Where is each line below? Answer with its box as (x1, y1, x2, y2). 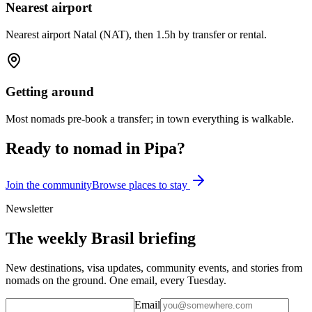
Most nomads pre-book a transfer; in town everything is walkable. (6, 113, 294, 125)
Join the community (6, 178, 92, 191)
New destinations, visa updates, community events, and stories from (6, 261, 302, 274)
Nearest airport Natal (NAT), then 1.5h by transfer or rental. (6, 28, 267, 40)
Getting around (6, 84, 94, 100)
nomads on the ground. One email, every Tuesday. (6, 274, 226, 286)
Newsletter (6, 202, 53, 214)
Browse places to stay (92, 178, 190, 191)
